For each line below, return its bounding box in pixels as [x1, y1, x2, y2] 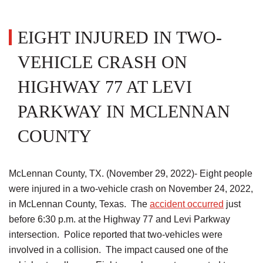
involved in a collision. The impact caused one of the [9, 245, 228, 255]
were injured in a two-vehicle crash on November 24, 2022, [9, 184, 253, 194]
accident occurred [150, 199, 224, 209]
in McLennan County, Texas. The [9, 199, 150, 209]
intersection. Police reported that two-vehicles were [9, 230, 222, 240]
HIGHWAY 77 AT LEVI [18, 77, 192, 96]
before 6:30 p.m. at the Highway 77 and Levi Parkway [9, 214, 230, 224]
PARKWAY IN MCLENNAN [18, 102, 230, 121]
